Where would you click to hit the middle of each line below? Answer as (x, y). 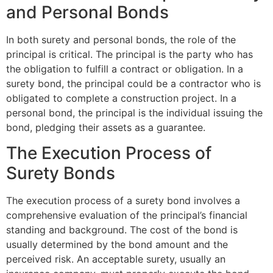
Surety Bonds (61, 173)
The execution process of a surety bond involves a (123, 201)
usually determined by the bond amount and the (117, 245)
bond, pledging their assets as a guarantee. (106, 127)
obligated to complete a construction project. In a (121, 98)
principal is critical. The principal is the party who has (129, 54)
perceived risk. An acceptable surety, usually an (116, 259)
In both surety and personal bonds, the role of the (121, 39)
